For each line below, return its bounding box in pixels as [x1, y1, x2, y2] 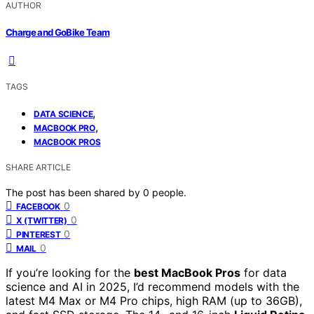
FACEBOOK [16, 200, 60, 212]
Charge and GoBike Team [6, 26, 110, 38]
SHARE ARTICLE [6, 161, 71, 172]
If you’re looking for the [6, 265, 134, 280]
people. [152, 186, 186, 198]
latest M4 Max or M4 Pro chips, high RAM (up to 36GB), [6, 293, 302, 308]
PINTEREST [16, 228, 61, 240]
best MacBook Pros [134, 265, 240, 280]
